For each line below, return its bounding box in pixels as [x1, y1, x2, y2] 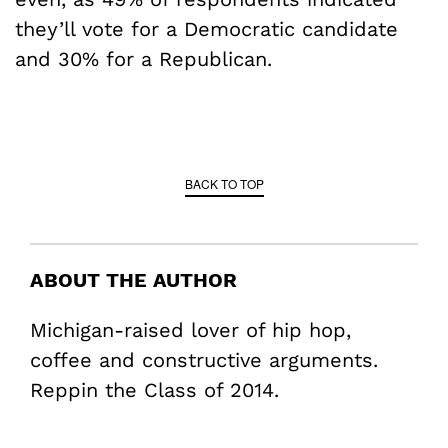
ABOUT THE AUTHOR [30, 267, 237, 292]
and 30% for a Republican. [15, 46, 272, 71]
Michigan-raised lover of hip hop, [30, 317, 351, 342]
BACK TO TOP [184, 174, 264, 192]
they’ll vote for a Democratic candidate [15, 16, 398, 41]
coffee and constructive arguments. [30, 347, 378, 372]
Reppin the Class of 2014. [30, 377, 279, 402]
